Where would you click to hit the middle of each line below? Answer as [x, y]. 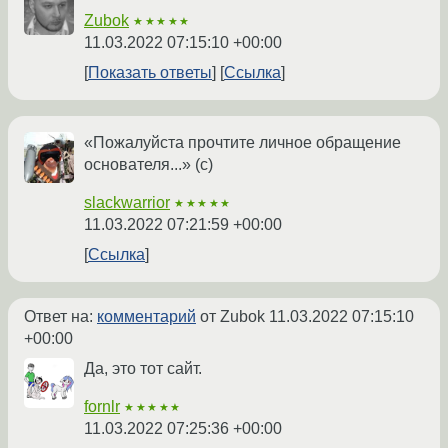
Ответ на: [60, 317]
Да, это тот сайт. [143, 369]
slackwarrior [127, 203]
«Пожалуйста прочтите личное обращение [242, 143]
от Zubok [232, 317]
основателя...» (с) [148, 165]
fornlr [102, 407]
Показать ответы [150, 73]
